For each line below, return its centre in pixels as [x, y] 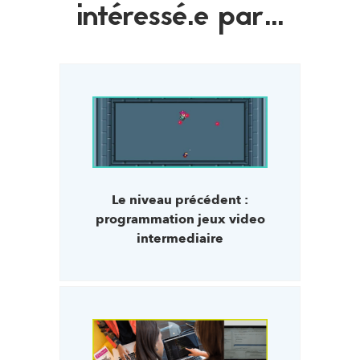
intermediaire [180, 239]
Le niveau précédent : [180, 200]
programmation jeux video [180, 220]
